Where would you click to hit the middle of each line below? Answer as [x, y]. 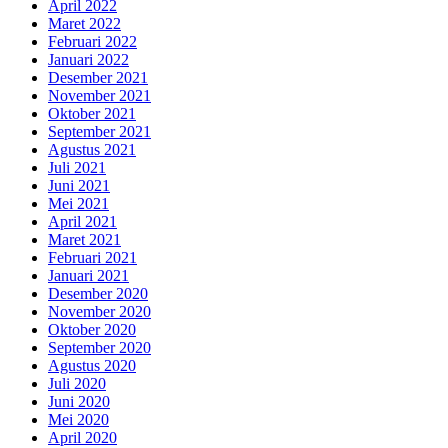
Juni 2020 [79, 402]
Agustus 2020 [92, 366]
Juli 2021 [77, 168]
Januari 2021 [88, 276]
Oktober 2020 [92, 330]
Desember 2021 [98, 78]
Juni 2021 [79, 186]
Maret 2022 [84, 24]
